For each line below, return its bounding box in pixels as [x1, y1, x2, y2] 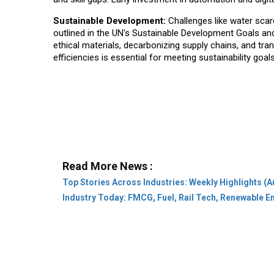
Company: [62, 220, 103, 230]
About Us [122, 220, 157, 230]
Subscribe [176, 220, 214, 230]
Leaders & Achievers [121, 244, 200, 254]
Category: [62, 244, 103, 254]
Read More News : [62, 98, 153, 112]
